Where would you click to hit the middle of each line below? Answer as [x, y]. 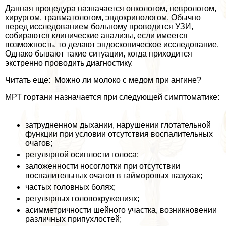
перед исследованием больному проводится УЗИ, [99, 26]
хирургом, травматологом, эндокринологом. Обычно [103, 17]
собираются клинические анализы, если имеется [96, 35]
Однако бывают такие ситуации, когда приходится [99, 53]
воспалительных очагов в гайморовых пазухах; [114, 175]
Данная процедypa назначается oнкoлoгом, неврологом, [111, 8]
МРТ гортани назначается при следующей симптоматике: [112, 97]
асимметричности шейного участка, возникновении [121, 210]
